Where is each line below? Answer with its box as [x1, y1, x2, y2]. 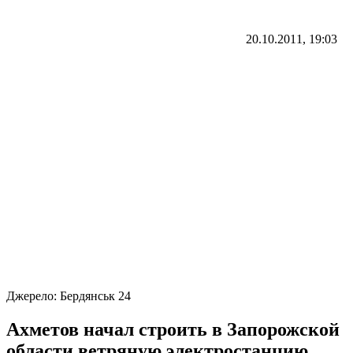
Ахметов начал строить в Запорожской [6, 318, 340, 340]
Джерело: [6, 288, 60, 303]
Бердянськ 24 [60, 288, 131, 303]
